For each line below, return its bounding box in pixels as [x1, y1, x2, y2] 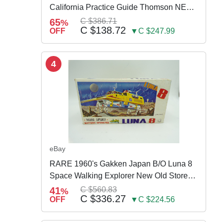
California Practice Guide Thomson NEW [50, 3, 194, 12]
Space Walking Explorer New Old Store [50, 171, 188, 180]
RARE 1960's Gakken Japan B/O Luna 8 [50, 160, 193, 168]
